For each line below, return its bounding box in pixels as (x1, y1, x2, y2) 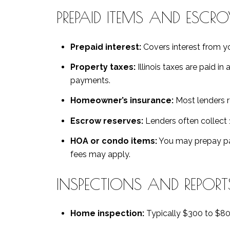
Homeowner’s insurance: (70, 95, 174, 106)
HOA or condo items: (70, 136, 157, 146)
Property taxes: (70, 62, 136, 72)
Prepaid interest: (70, 42, 141, 52)
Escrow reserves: (70, 116, 143, 126)
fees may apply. (70, 149, 130, 160)
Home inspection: (70, 208, 144, 219)
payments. (70, 75, 110, 86)
